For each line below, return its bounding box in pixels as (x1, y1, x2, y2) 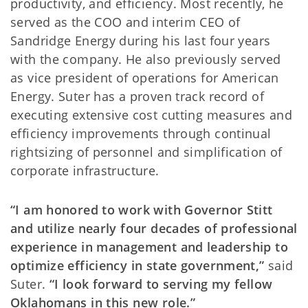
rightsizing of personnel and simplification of (10, 144, 283, 161)
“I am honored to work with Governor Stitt (10, 201, 273, 219)
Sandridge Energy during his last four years (10, 32, 271, 49)
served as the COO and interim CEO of (10, 14, 241, 31)
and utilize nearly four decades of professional (10, 220, 298, 237)
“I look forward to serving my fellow (45, 276, 273, 293)
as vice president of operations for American (10, 69, 279, 87)
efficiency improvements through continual (10, 125, 272, 142)
